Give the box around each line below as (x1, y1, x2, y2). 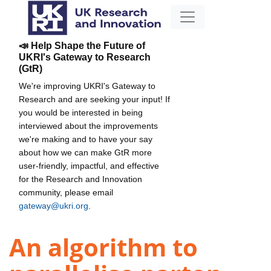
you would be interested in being (19, 107, 143, 117)
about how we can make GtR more (19, 147, 152, 157)
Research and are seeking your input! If (19, 94, 170, 104)
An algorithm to (9, 230, 198, 264)
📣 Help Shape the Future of (19, 40, 145, 51)
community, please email (19, 187, 113, 197)
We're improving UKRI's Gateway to (19, 80, 155, 91)
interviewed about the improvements (19, 120, 158, 131)
